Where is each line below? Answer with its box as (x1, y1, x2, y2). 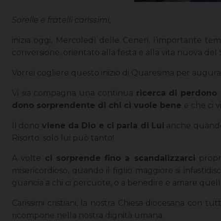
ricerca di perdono (136, 88, 218, 98)
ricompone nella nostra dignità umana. (12, 210, 164, 220)
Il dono (12, 120, 42, 130)
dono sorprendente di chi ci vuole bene (12, 100, 184, 110)
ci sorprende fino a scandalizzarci (44, 153, 195, 163)
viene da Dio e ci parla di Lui (41, 120, 165, 130)
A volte (12, 153, 45, 163)
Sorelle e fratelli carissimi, (12, 15, 111, 25)
